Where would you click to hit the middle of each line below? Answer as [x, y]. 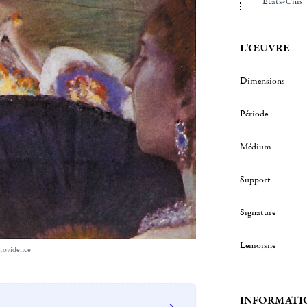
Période [254, 114]
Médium [255, 147]
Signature [257, 212]
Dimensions [262, 81]
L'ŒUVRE [265, 48]
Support [255, 180]
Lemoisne [257, 245]
